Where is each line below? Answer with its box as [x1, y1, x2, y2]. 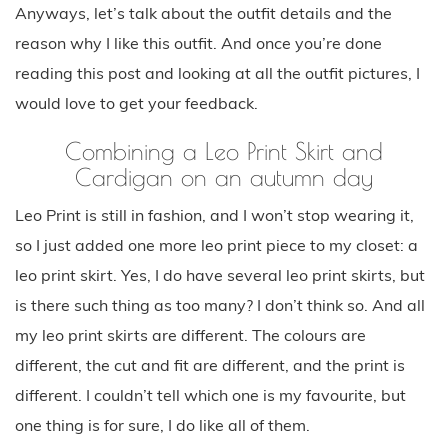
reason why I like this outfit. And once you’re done [15, 32, 382, 53]
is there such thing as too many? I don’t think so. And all [15, 294, 425, 315]
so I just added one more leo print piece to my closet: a [15, 234, 418, 255]
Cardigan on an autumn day [75, 162, 373, 191]
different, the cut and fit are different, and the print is [15, 354, 405, 375]
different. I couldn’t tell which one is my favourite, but [15, 384, 406, 405]
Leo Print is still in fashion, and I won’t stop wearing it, [15, 204, 414, 225]
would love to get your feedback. [15, 92, 258, 113]
